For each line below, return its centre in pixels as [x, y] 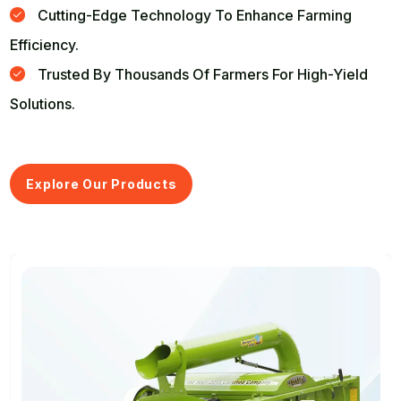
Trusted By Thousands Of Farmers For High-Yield [201, 74]
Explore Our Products [102, 183]
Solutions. [43, 103]
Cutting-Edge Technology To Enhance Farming [193, 15]
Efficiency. [45, 44]
